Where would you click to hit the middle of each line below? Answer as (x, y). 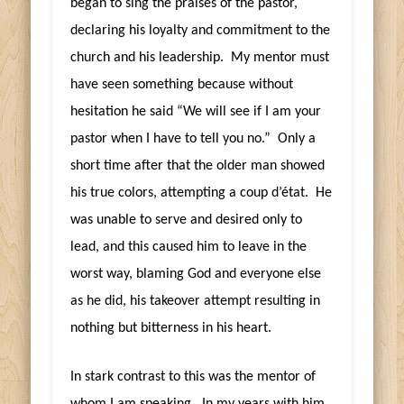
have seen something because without (182, 84)
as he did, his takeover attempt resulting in (196, 301)
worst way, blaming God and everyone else (196, 274)
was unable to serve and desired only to (187, 220)
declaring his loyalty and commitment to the (201, 30)
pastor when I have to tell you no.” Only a (193, 138)
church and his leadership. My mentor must (200, 57)
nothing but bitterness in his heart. (171, 328)
